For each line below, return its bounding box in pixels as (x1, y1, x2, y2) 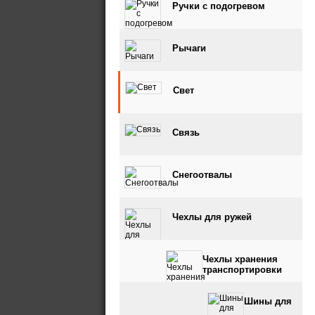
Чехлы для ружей (172, 212, 252, 222)
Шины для (244, 296, 292, 307)
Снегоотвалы (172, 169, 232, 180)
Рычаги (172, 43, 206, 53)
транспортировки (202, 264, 282, 275)
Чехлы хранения (202, 254, 278, 264)
